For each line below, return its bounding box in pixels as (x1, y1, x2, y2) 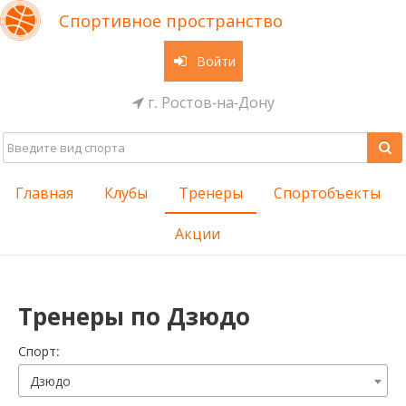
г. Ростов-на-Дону (143, 92, 275, 112)
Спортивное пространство (59, 10, 283, 32)
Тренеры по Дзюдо (18, 300, 250, 333)
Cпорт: (18, 343, 60, 360)
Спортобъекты (273, 183, 381, 203)
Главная (14, 183, 73, 203)
